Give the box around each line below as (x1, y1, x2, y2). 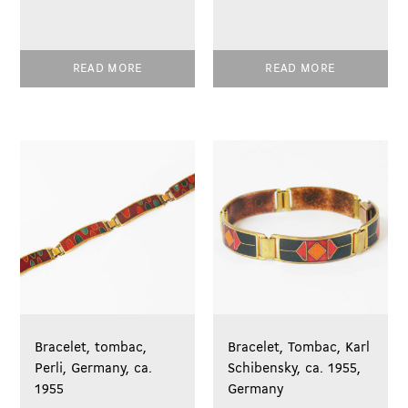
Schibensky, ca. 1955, (228, 362, 362, 377)
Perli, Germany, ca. (35, 362, 153, 377)
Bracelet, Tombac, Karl (228, 341, 371, 356)
